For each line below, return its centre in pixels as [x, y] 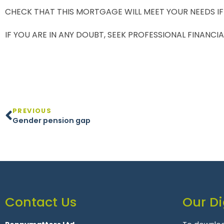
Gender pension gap [51, 120]
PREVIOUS [32, 110]
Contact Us [41, 202]
